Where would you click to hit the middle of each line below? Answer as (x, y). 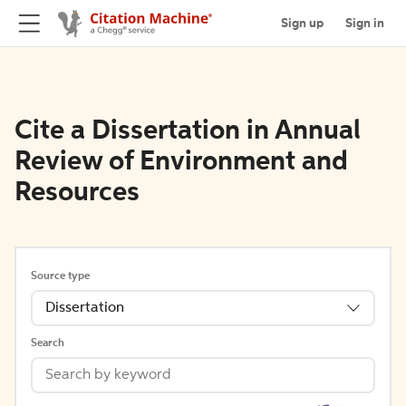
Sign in (365, 23)
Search (48, 343)
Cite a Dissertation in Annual (188, 131)
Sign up (302, 23)
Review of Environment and (181, 162)
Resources (77, 193)
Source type (60, 276)
